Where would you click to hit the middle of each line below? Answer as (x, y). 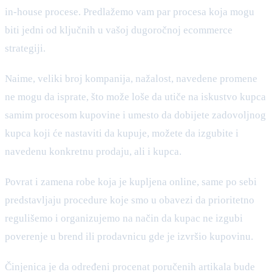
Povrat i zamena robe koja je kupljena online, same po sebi (131, 182)
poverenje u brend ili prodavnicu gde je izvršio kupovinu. (129, 236)
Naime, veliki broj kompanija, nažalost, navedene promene (131, 78)
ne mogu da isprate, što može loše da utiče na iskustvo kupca (135, 97)
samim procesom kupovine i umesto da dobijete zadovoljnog (135, 115)
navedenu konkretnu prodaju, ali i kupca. (93, 151)
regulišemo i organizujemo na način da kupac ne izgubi (124, 218)
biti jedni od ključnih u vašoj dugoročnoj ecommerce (119, 30)
